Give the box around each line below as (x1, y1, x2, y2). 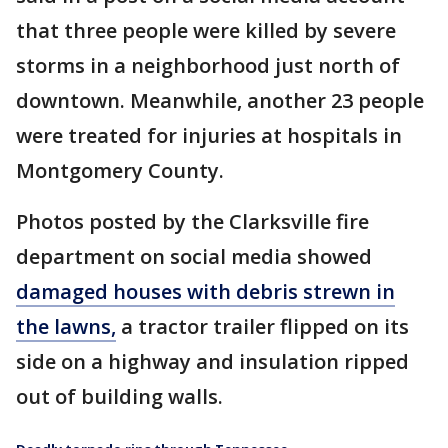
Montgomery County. (16, 157, 224, 184)
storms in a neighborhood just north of (16, 52, 400, 79)
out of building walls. (16, 383, 223, 410)
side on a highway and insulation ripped (16, 348, 409, 375)
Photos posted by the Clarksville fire (16, 208, 369, 235)
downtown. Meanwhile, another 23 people (16, 87, 424, 114)
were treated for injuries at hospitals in (16, 122, 402, 149)
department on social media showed (16, 243, 372, 270)
